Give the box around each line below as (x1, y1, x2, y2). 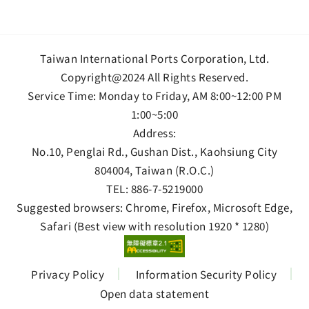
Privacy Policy (31, 266, 104, 281)
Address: (132, 125, 177, 140)
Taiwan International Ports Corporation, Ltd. (40, 50, 269, 66)
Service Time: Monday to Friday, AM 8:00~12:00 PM (28, 88, 281, 103)
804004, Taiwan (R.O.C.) (94, 162, 215, 177)
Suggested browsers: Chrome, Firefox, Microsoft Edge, (17, 199, 292, 215)
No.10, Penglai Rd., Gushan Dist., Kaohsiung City (31, 143, 278, 159)
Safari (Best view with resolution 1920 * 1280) (40, 218, 269, 233)
